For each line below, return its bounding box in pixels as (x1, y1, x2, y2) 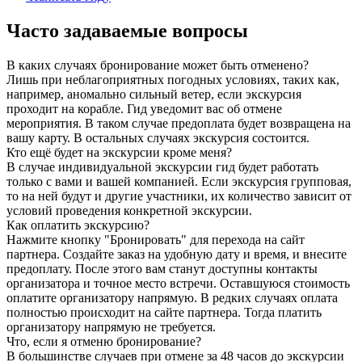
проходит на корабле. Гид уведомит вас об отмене (6, 101, 282, 116)
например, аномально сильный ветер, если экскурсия (6, 86, 301, 101)
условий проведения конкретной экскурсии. (6, 203, 252, 217)
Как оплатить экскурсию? (6, 217, 149, 232)
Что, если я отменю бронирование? (6, 334, 201, 348)
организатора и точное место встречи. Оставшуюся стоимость (6, 276, 350, 290)
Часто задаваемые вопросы (6, 19, 248, 41)
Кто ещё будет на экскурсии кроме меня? (6, 145, 232, 159)
